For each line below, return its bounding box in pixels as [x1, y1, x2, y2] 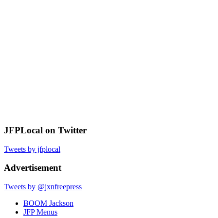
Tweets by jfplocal [4, 145, 60, 153]
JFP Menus [23, 208, 57, 217]
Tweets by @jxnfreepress [4, 182, 82, 191]
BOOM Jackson [23, 199, 73, 208]
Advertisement [4, 163, 61, 173]
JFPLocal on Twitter [4, 125, 87, 135]
